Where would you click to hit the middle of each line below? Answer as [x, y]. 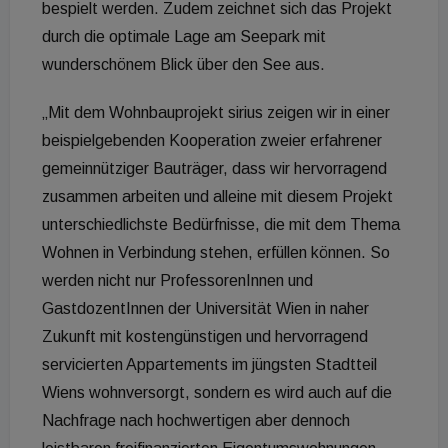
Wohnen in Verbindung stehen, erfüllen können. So [216, 253]
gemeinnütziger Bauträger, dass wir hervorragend [214, 169]
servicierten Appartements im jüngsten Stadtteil [209, 365]
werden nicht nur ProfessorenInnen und [177, 281]
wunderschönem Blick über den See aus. [183, 65]
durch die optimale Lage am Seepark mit [184, 37]
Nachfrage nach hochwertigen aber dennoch [196, 421]
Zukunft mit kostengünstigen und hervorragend [205, 337]
